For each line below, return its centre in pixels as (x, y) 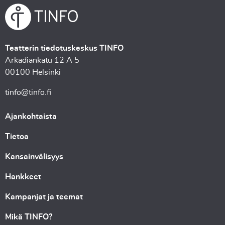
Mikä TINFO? (29, 217)
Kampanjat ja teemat (44, 197)
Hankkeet (23, 177)
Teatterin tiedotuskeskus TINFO (64, 48)
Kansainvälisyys (34, 157)
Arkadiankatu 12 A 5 (42, 61)
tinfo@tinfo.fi (28, 93)
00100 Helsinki (33, 73)
